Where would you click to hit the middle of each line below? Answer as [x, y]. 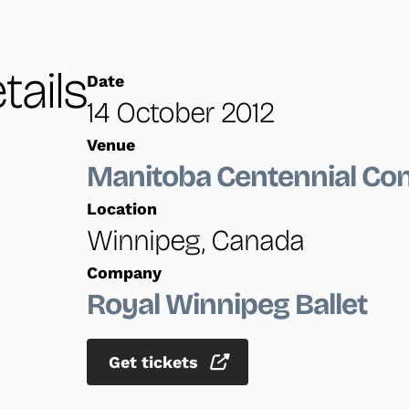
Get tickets [156, 363]
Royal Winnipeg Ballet [227, 305]
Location [122, 210]
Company [125, 273]
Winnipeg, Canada [196, 241]
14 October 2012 [181, 113]
